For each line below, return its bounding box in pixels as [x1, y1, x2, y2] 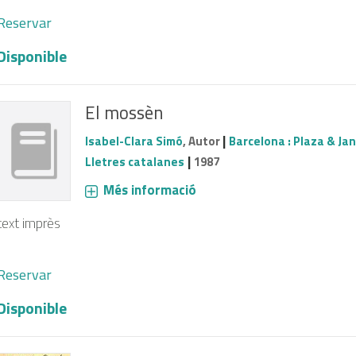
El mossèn [84, 98, 164, 126]
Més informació [103, 179, 196, 200]
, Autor [182, 131, 222, 150]
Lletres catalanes [84, 152, 184, 171]
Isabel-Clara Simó [84, 131, 183, 150]
